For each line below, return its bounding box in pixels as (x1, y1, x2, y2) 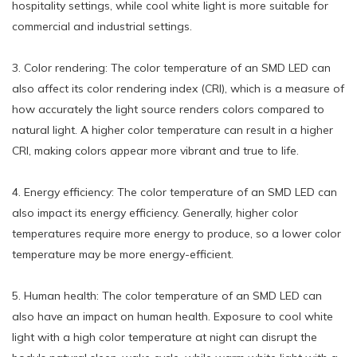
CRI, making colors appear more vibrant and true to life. (12, 143, 299, 158)
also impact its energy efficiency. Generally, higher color (12, 205, 298, 220)
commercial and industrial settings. (12, 18, 192, 33)
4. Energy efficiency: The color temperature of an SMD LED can (12, 184, 337, 199)
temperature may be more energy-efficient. (12, 246, 233, 261)
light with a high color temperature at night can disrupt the (12, 329, 317, 344)
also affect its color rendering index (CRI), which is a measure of (12, 80, 344, 96)
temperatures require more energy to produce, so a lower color (12, 226, 341, 241)
